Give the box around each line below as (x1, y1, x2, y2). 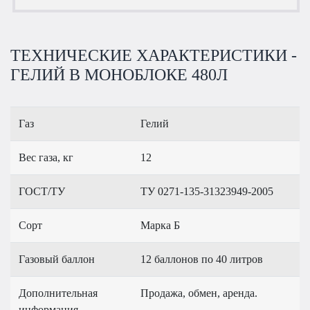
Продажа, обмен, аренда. (140, 287, 257, 300)
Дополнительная (19, 287, 98, 300)
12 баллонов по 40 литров (140, 253, 263, 266)
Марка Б (140, 219, 180, 232)
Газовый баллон (19, 253, 95, 266)
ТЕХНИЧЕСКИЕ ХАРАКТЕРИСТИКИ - (10, 46, 297, 65)
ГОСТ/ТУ (19, 185, 65, 198)
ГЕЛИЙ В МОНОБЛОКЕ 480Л (10, 66, 228, 84)
